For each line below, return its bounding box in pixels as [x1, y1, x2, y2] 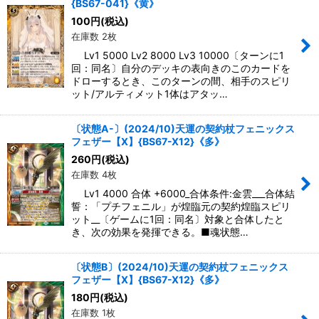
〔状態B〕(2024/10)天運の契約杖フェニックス [71, 261, 288, 273]
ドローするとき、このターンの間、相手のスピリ [71, 75, 291, 88]
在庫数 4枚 [71, 169, 117, 181]
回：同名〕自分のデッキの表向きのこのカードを [71, 62, 291, 75]
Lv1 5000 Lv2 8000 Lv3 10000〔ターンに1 [71, 49, 284, 62]
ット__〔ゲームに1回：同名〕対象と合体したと [71, 213, 284, 226]
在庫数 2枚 [71, 31, 117, 43]
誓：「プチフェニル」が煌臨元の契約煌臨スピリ [71, 200, 291, 213]
